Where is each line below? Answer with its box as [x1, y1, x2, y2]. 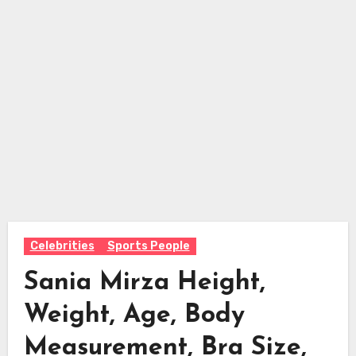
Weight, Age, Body [23, 302, 245, 328]
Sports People [106, 238, 190, 253]
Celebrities [29, 238, 95, 253]
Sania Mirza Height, [23, 269, 265, 296]
